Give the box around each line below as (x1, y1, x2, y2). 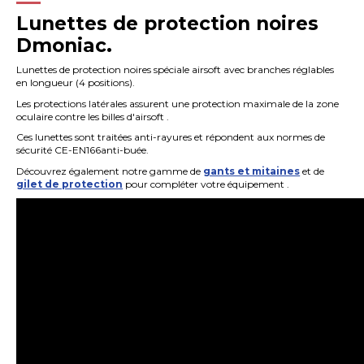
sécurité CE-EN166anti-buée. (16, 144, 149, 157)
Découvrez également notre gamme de (16, 164, 204, 177)
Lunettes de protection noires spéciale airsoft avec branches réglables (16, 63, 335, 76)
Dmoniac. (16, 34, 113, 58)
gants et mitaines (203, 164, 301, 177)
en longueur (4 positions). (16, 76, 136, 89)
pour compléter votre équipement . (125, 177, 290, 190)
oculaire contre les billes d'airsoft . (16, 110, 170, 123)
